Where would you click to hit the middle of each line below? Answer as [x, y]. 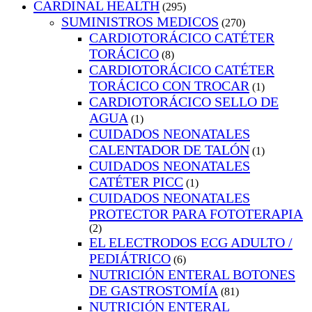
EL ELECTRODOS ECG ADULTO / [191, 243]
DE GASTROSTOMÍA [154, 291]
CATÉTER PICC [136, 182]
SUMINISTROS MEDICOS [140, 22]
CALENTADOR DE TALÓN [169, 150]
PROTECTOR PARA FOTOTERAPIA [196, 214]
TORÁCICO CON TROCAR [169, 86]
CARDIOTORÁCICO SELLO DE [184, 102]
